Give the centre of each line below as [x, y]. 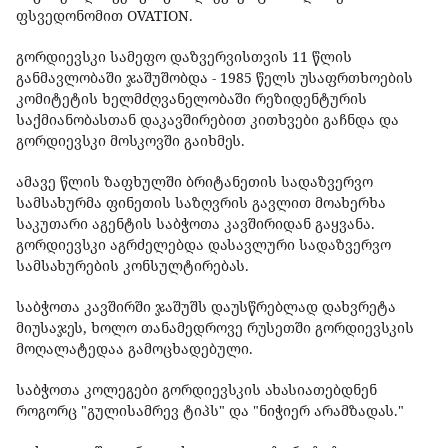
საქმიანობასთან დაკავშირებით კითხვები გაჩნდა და [207, 120]
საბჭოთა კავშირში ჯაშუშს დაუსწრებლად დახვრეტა [206, 307]
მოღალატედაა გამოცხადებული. [136, 349]
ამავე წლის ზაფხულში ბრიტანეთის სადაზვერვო [194, 182]
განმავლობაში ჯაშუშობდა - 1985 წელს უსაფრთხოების [214, 78]
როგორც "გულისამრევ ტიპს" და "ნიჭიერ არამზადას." [210, 411]
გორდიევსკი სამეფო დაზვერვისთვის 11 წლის [184, 57]
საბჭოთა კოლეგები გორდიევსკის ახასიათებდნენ [196, 390]
